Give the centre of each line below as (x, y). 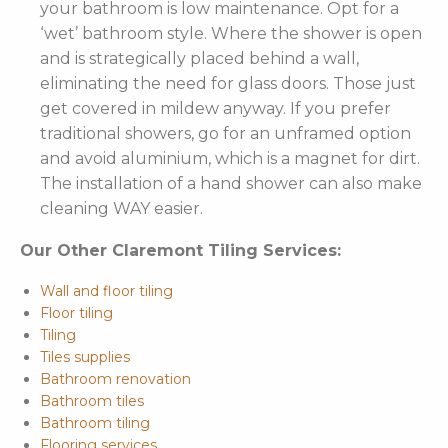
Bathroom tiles (92, 401)
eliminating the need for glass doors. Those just (228, 84)
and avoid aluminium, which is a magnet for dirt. (230, 159)
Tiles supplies (85, 357)
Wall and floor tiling (106, 291)
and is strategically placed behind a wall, (199, 59)
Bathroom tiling (95, 423)
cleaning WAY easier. (121, 209)
